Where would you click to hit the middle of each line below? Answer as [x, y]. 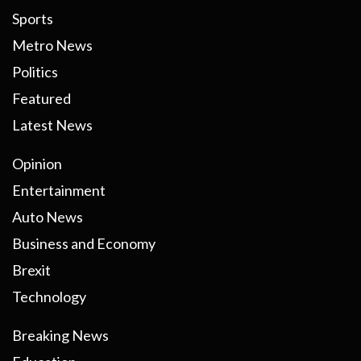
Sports [33, 18]
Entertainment [59, 190]
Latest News [52, 124]
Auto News [48, 216]
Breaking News [60, 335]
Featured [41, 98]
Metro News [52, 45]
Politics [35, 71]
